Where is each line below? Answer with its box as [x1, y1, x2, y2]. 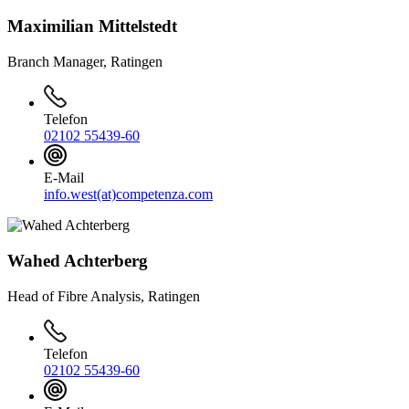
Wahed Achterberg [7, 251, 148, 271]
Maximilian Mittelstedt [7, 16, 177, 37]
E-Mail [44, 170, 84, 186]
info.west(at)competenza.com [44, 186, 213, 203]
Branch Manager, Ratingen [7, 54, 163, 70]
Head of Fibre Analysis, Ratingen [7, 288, 200, 304]
